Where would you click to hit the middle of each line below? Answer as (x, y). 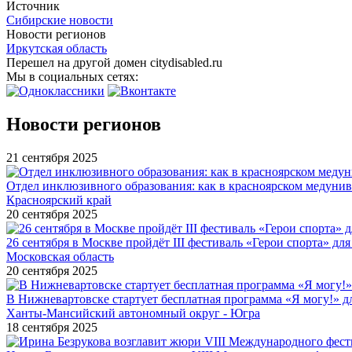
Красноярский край (59, 200)
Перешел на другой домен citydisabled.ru (114, 62)
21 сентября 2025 (52, 157)
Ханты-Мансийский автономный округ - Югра (133, 313)
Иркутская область (57, 48)
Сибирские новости (60, 20)
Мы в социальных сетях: (74, 76)
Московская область (60, 256)
